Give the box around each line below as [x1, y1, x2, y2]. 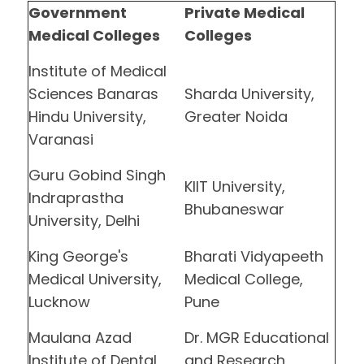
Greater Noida [184, 106, 288, 127]
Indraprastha [28, 188, 124, 208]
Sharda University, [184, 84, 315, 104]
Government [28, 2, 128, 23]
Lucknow [28, 292, 91, 312]
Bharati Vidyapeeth [184, 246, 324, 266]
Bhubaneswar [184, 199, 285, 219]
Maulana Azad [28, 327, 132, 348]
